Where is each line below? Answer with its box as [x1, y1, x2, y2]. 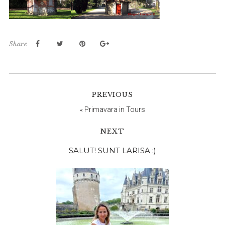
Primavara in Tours [84, 105, 145, 114]
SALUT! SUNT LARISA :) [69, 145, 156, 155]
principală [29, 162, 90, 177]
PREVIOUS [92, 90, 133, 99]
